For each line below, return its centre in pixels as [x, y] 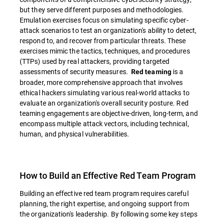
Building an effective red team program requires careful [104, 193]
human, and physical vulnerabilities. [75, 134]
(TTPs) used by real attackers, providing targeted [95, 61]
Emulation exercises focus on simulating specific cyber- [104, 20]
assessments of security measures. [75, 72]
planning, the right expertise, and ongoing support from [104, 204]
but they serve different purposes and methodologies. [102, 10]
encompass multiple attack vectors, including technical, [104, 124]
